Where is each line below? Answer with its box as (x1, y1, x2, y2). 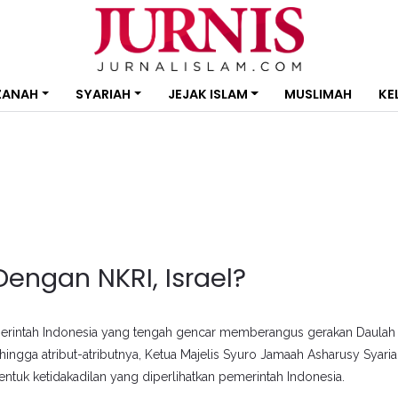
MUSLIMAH (284, 85, 353, 103)
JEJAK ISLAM (167, 85, 248, 103)
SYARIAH (75, 85, 131, 103)
